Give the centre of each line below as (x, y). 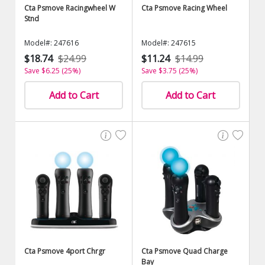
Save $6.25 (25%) (53, 71)
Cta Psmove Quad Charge (185, 251)
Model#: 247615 (169, 43)
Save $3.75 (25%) (169, 71)
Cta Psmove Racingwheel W (70, 8)
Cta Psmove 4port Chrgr (65, 251)
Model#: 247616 (52, 43)
